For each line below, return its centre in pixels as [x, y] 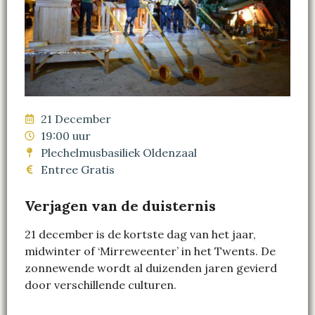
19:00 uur [65, 136]
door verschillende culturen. [101, 285]
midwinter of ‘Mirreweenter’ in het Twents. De [150, 251]
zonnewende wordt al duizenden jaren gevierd [151, 268]
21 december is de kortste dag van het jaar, [140, 234]
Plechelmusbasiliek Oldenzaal [118, 153]
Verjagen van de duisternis [120, 206]
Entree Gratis [77, 170]
